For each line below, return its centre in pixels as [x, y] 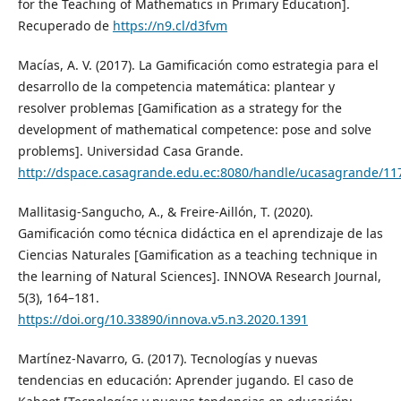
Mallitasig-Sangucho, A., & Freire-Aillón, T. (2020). [165, 211]
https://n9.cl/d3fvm [170, 25]
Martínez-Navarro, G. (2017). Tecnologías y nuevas [167, 358]
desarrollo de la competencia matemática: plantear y [176, 86]
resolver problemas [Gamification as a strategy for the [179, 107]
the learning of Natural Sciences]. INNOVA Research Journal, [199, 276]
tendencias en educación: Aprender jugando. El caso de [185, 380]
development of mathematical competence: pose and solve [194, 129]
